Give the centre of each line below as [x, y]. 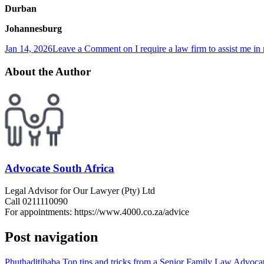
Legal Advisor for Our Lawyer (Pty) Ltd [80, 191]
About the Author [48, 72]
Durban [21, 9]
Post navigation [51, 237]
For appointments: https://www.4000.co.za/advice [97, 212]
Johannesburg [33, 29]
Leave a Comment [87, 49]
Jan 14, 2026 [29, 49]
